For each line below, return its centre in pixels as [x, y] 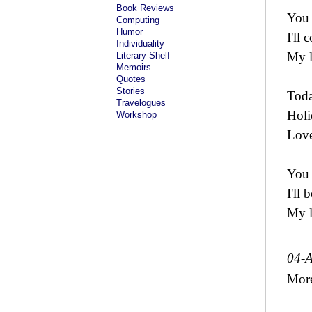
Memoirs [134, 67]
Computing [138, 20]
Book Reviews [145, 8]
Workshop [136, 115]
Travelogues [141, 103]
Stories [131, 91]
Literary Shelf [143, 55]
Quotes [131, 79]
